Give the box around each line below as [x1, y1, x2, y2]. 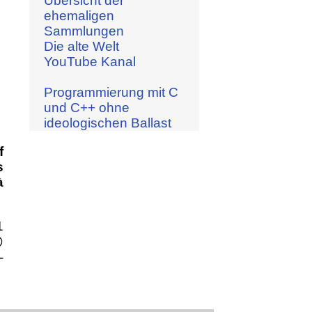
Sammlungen [43, 23, 124, 38]
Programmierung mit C [43, 84, 178, 100]
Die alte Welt [43, 38, 119, 54]
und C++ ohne [43, 100, 130, 115]
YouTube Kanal [43, 54, 136, 69]
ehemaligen [43, 8, 114, 23]
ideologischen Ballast [43, 115, 171, 130]
